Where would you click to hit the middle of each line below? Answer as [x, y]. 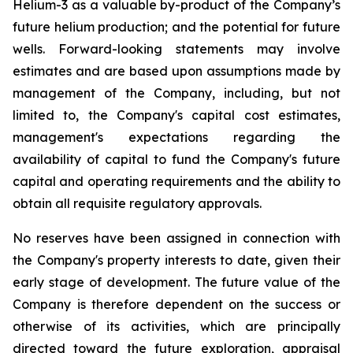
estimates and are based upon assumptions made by [176, 71]
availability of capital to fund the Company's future [176, 160]
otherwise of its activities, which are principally [176, 327]
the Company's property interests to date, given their [176, 260]
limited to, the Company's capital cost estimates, [176, 115]
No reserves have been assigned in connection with [176, 238]
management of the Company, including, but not [176, 93]
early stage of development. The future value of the [176, 282]
